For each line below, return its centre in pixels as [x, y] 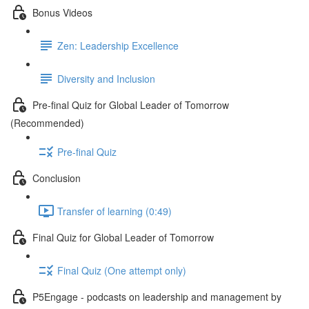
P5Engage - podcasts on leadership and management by [157, 296]
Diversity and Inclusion [106, 78]
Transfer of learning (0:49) [114, 211]
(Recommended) [47, 123]
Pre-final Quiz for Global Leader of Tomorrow [131, 104]
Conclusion [57, 178]
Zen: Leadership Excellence [118, 45]
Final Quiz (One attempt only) [122, 270]
